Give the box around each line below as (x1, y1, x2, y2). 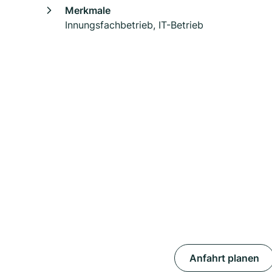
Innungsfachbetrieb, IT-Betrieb (65, 19, 203, 31)
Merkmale (65, 4, 110, 16)
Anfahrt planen (189, 252, 259, 264)
